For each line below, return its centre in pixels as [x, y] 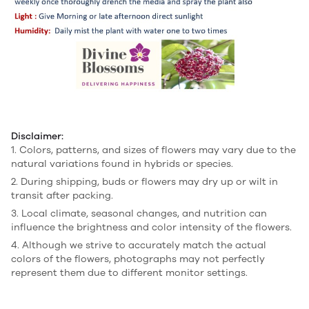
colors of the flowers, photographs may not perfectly [138, 259]
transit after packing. [62, 195]
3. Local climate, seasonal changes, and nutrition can [139, 213]
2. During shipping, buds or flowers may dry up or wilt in [144, 181]
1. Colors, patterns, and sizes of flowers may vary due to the [153, 150]
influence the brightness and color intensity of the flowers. [151, 227]
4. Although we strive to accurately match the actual [139, 245]
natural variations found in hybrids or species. [122, 163]
